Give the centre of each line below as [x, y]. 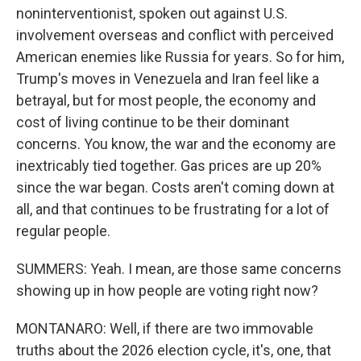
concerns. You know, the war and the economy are [176, 144]
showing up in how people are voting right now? [167, 290]
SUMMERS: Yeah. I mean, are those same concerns [179, 269]
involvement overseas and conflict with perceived [175, 35]
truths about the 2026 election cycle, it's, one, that [174, 350]
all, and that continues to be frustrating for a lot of [173, 209]
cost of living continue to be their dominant [153, 122]
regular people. [63, 231]
